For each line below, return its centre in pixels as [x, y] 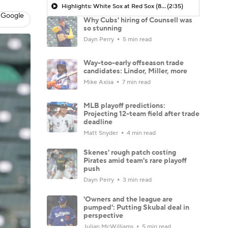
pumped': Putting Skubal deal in [136, 207]
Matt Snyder [102, 133]
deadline [98, 122]
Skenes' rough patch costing [130, 152]
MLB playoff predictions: [124, 106]
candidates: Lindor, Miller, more [135, 71]
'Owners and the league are [128, 199]
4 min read [140, 133]
